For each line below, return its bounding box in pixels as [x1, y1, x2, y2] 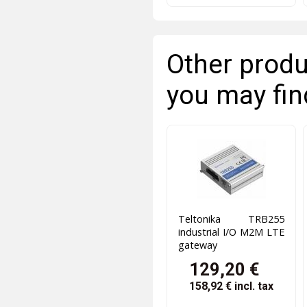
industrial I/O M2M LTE [178, 225, 285, 238]
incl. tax [234, 280, 274, 293]
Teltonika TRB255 [178, 212, 285, 225]
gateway [178, 238, 218, 251]
